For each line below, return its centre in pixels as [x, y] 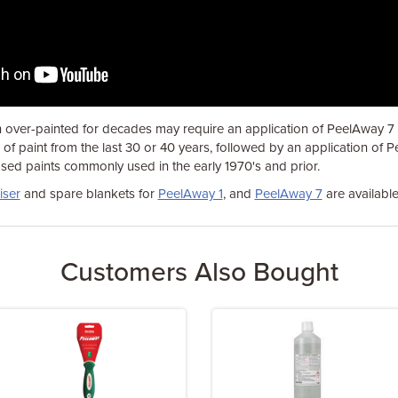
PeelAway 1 [190, 193]
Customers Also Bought [199, 272]
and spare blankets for [89, 193]
